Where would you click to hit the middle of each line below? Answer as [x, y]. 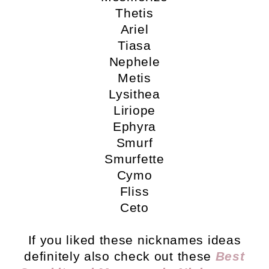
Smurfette [134, 159]
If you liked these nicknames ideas [134, 240]
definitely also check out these [120, 256]
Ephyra [134, 127]
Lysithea [134, 94]
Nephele [134, 62]
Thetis [134, 13]
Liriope [134, 110]
